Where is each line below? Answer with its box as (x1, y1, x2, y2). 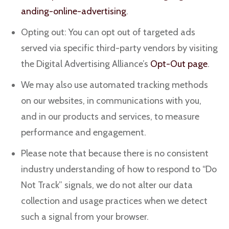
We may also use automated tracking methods (21, 79, 208, 90)
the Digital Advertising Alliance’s (21, 58, 150, 70)
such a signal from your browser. (21, 211, 149, 222)
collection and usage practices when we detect (21, 195, 208, 207)
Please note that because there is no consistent (21, 148, 209, 159)
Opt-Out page (150, 58, 208, 70)
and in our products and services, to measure (21, 111, 199, 122)
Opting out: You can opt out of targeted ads (21, 27, 195, 38)
